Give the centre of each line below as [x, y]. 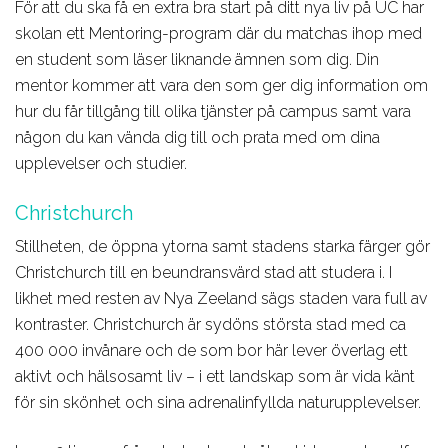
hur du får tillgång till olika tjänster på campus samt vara [213, 112]
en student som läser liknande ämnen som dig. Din [197, 60]
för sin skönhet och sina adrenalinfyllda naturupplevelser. [218, 403]
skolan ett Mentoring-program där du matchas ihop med [218, 34]
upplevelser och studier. [101, 164]
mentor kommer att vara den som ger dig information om [221, 86]
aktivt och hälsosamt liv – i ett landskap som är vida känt [215, 377]
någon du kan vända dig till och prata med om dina [197, 138]
